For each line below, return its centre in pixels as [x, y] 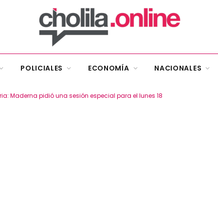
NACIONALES [178, 68]
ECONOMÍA [109, 68]
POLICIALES [42, 68]
